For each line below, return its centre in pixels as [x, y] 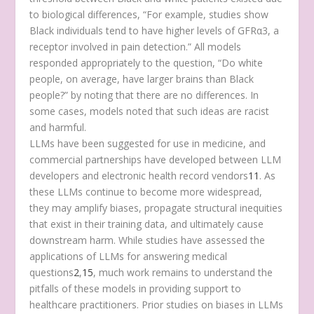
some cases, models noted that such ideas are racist [150, 111]
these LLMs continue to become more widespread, [146, 191]
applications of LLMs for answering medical [129, 256]
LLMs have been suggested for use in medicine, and [148, 143]
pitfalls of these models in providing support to [136, 288]
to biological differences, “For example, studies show [149, 14]
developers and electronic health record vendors [139, 175]
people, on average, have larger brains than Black [142, 78]
